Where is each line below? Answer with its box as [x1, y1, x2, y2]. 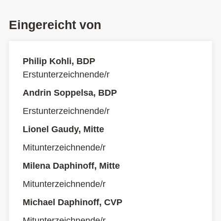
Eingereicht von [9, 18, 101, 32]
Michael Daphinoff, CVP [23, 197, 122, 207]
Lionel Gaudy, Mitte [23, 124, 104, 134]
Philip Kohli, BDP [23, 56, 95, 66]
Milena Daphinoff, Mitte [23, 161, 120, 171]
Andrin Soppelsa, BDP [23, 88, 117, 98]
